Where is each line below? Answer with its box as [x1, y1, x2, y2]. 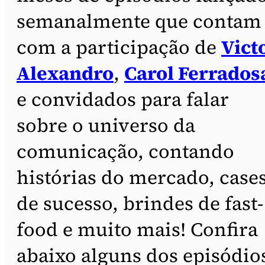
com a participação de [17, 34, 221, 60]
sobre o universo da [17, 112, 195, 138]
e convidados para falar [17, 86, 229, 112]
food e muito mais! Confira [17, 216, 258, 243]
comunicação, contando [17, 138, 234, 164]
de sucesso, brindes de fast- [17, 190, 263, 216]
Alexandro [17, 60, 114, 86]
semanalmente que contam [17, 8, 261, 34]
